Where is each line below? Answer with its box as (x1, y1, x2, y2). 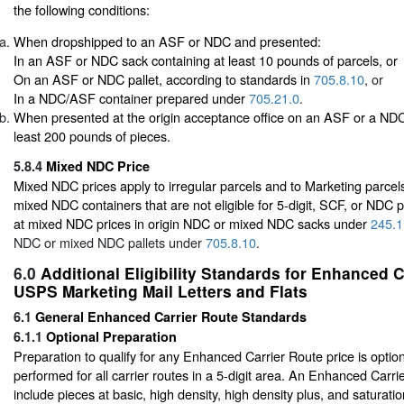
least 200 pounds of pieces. (14, 126, 170, 146)
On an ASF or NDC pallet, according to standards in (14, 69, 314, 89)
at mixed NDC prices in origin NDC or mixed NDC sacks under (14, 213, 371, 233)
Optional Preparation (46, 326, 177, 345)
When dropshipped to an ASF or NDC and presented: (14, 32, 321, 51)
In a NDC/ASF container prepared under (14, 88, 249, 108)
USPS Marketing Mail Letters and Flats (14, 279, 308, 302)
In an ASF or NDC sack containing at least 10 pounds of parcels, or (14, 50, 398, 70)
